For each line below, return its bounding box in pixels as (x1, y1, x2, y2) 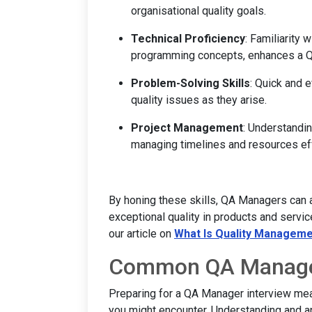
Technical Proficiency (131, 31, 245, 45)
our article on (109, 226, 174, 240)
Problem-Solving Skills (131, 76, 250, 90)
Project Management (131, 120, 243, 134)
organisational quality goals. (131, 3, 266, 17)
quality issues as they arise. (131, 93, 267, 107)
